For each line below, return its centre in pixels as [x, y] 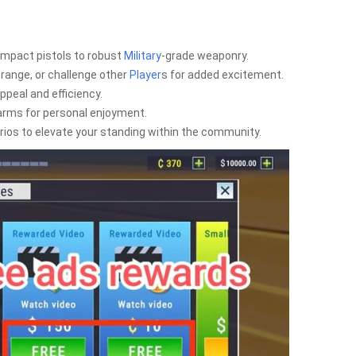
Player [145, 75]
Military [143, 56]
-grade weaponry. [205, 56]
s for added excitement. [222, 75]
